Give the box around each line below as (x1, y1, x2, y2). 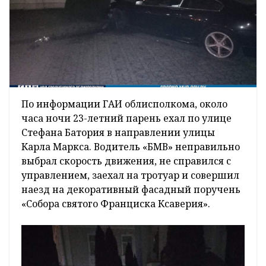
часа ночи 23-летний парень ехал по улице (21, 112, 232, 125)
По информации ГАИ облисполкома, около (21, 97, 227, 111)
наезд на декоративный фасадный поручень (21, 183, 240, 197)
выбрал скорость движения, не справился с (21, 154, 231, 168)
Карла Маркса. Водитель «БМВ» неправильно (21, 140, 240, 154)
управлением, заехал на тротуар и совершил (21, 169, 239, 182)
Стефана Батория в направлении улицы (21, 126, 215, 140)
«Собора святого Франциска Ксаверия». (21, 197, 210, 211)
